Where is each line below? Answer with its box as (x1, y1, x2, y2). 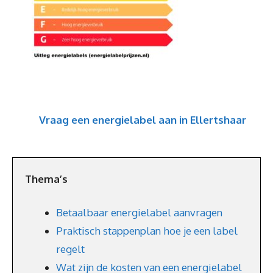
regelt (56, 243, 85, 255)
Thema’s (25, 172, 68, 185)
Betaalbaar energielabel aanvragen (56, 206, 222, 219)
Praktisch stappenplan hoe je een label (56, 224, 238, 237)
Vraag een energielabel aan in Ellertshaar (39, 113, 246, 126)
